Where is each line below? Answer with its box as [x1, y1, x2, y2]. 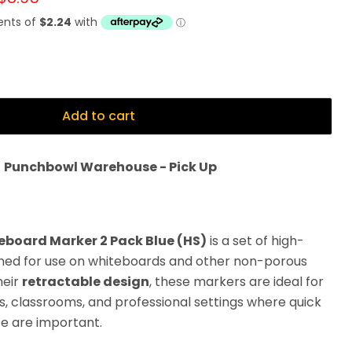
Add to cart [61, 107, 135, 126]
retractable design [21, 273, 149, 291]
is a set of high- [206, 232, 304, 251]
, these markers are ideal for [148, 273, 324, 291]
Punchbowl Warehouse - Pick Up [3, 158, 217, 177]
